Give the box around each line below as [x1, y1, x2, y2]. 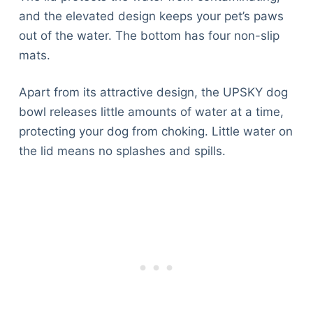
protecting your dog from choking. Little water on [18, 124, 293, 139]
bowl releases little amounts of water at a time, [18, 105, 284, 119]
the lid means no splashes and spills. [18, 144, 226, 159]
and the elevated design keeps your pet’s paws [18, 8, 284, 23]
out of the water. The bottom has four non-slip [18, 28, 279, 43]
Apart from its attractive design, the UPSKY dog [18, 85, 288, 100]
